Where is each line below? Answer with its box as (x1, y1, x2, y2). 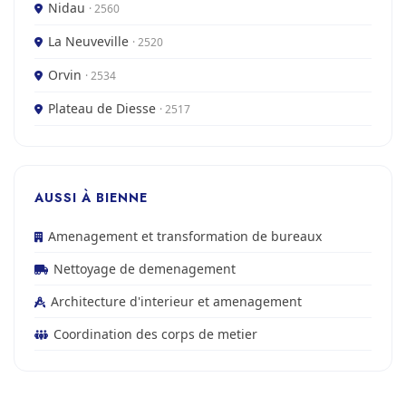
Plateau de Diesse (48, 100, 159, 117)
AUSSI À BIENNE (34, 188, 148, 207)
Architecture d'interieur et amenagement (51, 293, 302, 310)
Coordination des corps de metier (53, 325, 257, 343)
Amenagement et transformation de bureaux (48, 227, 322, 245)
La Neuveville (48, 33, 132, 50)
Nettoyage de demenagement (53, 260, 236, 277)
